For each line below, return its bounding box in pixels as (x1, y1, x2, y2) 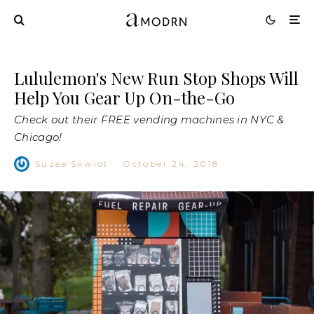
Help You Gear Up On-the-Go (14, 86, 235, 109)
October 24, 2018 (123, 158, 220, 169)
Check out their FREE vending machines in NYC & (14, 112, 285, 126)
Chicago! (14, 130, 62, 144)
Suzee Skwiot (35, 158, 109, 169)
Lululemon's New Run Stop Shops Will (14, 66, 299, 89)
